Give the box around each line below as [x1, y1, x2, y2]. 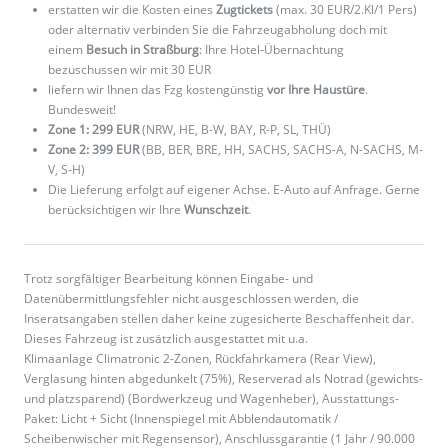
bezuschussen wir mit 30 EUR [48, 61, 211, 79]
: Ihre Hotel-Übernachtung [199, 41, 344, 59]
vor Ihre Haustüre [267, 81, 365, 99]
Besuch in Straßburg [86, 41, 199, 59]
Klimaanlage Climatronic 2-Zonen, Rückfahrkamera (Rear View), [24, 350, 376, 368]
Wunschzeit [184, 201, 248, 219]
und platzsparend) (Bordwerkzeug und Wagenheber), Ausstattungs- [24, 390, 399, 408]
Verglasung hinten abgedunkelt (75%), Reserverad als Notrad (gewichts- [24, 370, 423, 388]
